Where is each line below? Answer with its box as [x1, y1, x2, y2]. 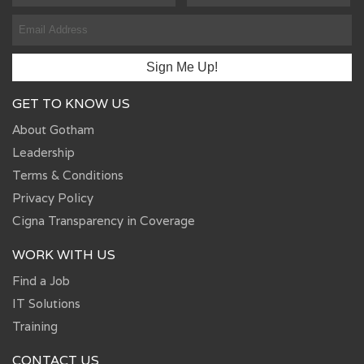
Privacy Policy [12, 189, 93, 206]
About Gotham [12, 121, 94, 137]
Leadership [12, 144, 75, 160]
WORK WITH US [12, 245, 115, 263]
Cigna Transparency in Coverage [12, 212, 195, 228]
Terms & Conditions [12, 167, 123, 183]
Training [12, 318, 58, 334]
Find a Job [12, 272, 70, 288]
